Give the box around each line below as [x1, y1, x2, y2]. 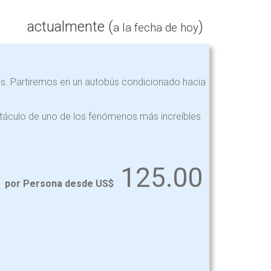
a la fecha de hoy [113, 21, 198, 34]
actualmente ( [27, 18, 113, 35]
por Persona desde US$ [5, 178, 114, 189]
